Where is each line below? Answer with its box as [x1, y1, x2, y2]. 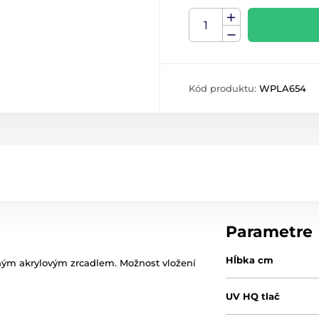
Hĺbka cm [226, 254, 274, 266]
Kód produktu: [189, 83, 259, 94]
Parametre [226, 222, 313, 241]
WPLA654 [259, 83, 306, 94]
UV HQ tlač [226, 291, 281, 302]
